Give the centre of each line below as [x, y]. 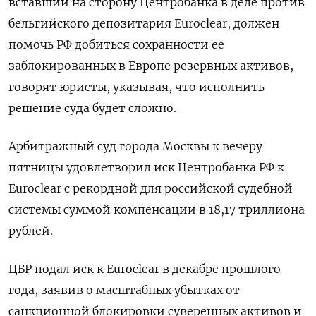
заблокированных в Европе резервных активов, [151, 66]
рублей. [31, 231]
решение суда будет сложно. [92, 108]
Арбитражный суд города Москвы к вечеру [135, 146]
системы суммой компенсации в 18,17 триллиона [157, 209]
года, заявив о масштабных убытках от [124, 290]
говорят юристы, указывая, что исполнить [136, 87]
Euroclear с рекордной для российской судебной [151, 188]
